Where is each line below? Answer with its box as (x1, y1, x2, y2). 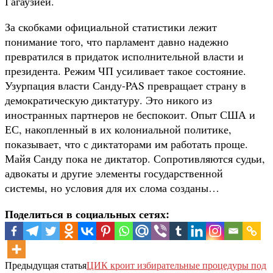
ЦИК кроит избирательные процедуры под (87, 258, 266, 271)
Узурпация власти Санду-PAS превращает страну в (5, 77, 246, 93)
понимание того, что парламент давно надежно (5, 34, 229, 49)
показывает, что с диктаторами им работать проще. (5, 136, 248, 151)
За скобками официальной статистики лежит (5, 19, 217, 34)
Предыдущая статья (5, 258, 87, 271)
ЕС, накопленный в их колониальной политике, (5, 121, 232, 136)
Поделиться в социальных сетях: (5, 205, 169, 222)
